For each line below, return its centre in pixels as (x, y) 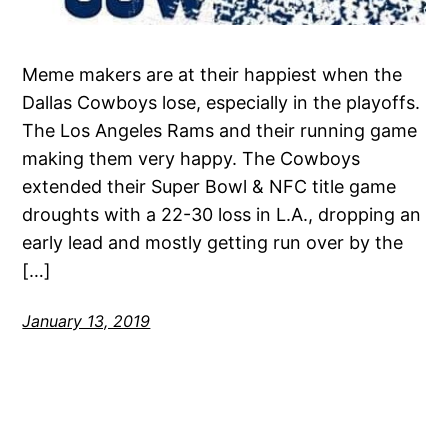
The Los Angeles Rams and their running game (220, 130)
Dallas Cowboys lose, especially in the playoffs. (221, 102)
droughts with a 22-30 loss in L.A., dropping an (222, 214)
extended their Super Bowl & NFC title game (209, 186)
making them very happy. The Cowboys (191, 158)
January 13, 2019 (86, 320)
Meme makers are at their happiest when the (212, 74)
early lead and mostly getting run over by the (213, 242)
